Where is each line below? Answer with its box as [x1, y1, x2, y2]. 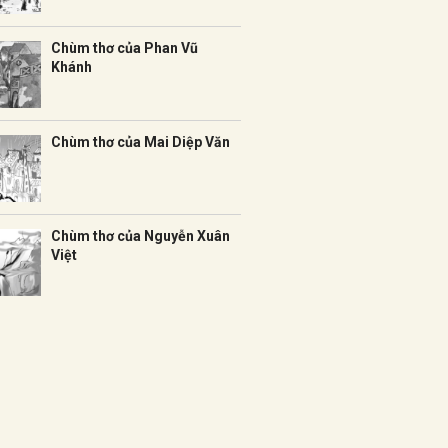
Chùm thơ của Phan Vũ [51, 40, 198, 56]
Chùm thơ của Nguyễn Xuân [51, 228, 230, 244]
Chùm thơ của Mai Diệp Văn [51, 134, 230, 150]
